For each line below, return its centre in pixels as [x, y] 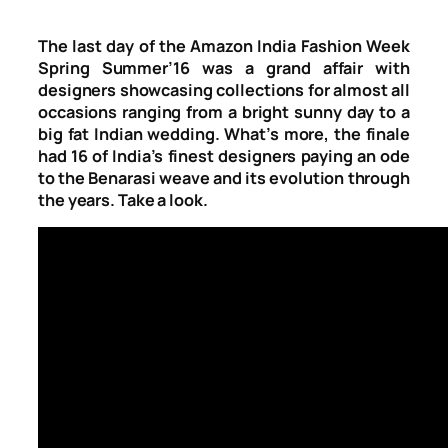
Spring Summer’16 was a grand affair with [224, 68]
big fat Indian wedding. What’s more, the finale [224, 134]
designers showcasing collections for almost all [224, 90]
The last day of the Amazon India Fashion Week [224, 46]
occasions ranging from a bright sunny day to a [224, 112]
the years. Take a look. [123, 200]
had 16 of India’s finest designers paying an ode [224, 156]
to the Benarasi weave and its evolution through [224, 178]
